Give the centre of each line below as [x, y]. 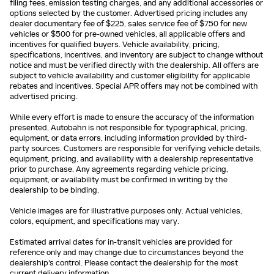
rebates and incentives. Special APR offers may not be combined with [134, 86]
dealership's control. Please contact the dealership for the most [124, 263]
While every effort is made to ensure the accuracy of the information [132, 117]
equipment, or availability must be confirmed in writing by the [119, 180]
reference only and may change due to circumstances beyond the [127, 252]
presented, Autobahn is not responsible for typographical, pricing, [128, 128]
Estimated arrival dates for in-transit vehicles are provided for [121, 242]
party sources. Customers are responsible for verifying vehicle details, [136, 148]
